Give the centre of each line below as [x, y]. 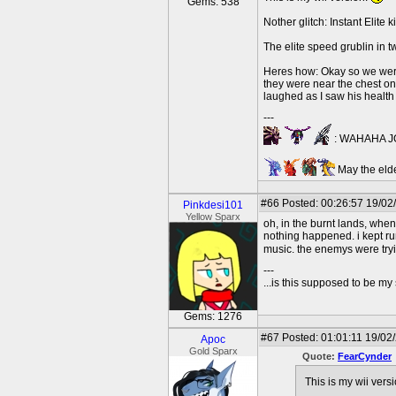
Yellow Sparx [213, 217]
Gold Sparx [213, 351]
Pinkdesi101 [213, 205]
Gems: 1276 [213, 316]
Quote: [320, 356]
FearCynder [365, 356]
